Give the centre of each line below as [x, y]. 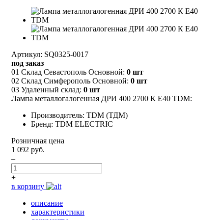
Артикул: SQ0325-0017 [50, 54]
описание [47, 203]
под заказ [27, 63]
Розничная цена [38, 140]
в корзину [29, 186]
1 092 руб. [28, 149]
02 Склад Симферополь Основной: [71, 81]
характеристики [58, 212]
